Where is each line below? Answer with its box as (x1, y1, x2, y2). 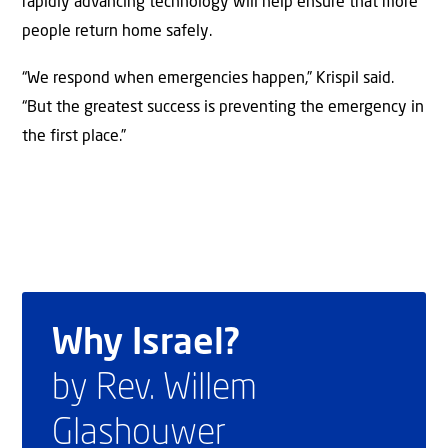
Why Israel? (52, 326, 240, 363)
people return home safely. (22, 23, 212, 40)
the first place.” (22, 129, 126, 146)
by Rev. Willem (52, 371, 257, 408)
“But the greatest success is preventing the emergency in (22, 100, 424, 117)
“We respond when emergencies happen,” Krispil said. (22, 71, 394, 88)
